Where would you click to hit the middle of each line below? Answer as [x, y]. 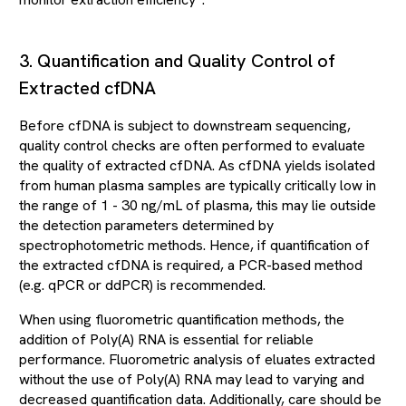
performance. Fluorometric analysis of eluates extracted [197, 359]
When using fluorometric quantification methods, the [182, 319]
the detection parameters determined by [146, 225]
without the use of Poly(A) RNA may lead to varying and [192, 379]
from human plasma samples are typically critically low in [198, 185]
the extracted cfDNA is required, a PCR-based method [191, 265]
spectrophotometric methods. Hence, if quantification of [194, 245]
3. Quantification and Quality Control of [177, 60]
